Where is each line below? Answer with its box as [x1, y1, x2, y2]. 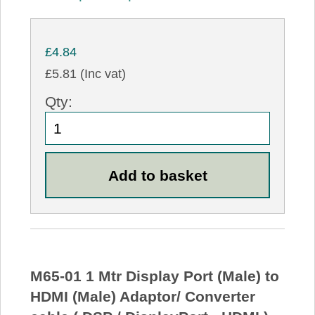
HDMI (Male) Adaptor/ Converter [30, 288, 255, 304]
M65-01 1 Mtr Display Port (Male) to [30, 267, 279, 284]
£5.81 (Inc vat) [45, 66, 127, 81]
